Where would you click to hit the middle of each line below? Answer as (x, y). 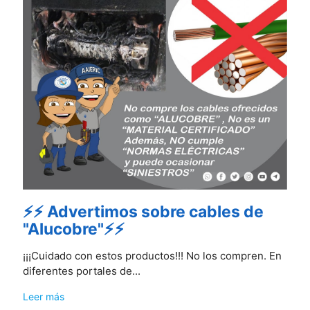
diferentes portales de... (81, 271)
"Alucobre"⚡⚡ (73, 229)
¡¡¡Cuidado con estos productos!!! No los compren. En (152, 255)
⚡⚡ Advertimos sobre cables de (143, 211)
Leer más (43, 296)
